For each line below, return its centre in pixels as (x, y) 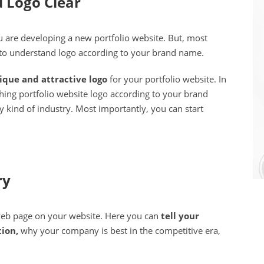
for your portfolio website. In (167, 79)
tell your (180, 216)
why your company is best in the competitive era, (119, 231)
